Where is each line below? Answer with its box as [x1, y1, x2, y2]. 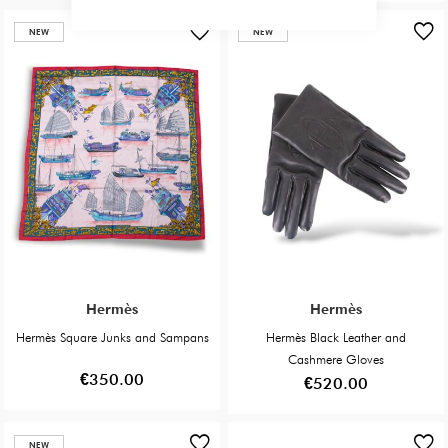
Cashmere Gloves [288, 351, 384, 368]
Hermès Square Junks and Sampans [15, 329, 209, 346]
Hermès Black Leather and [266, 329, 406, 346]
